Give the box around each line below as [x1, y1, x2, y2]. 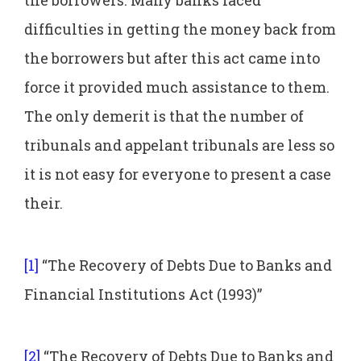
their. [24, 193, 63, 213]
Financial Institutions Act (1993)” [24, 284, 262, 304]
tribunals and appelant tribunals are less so [24, 135, 334, 155]
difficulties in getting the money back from [24, 19, 336, 39]
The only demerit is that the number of [24, 106, 304, 126]
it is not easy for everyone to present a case [24, 164, 331, 184]
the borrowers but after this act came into [24, 48, 320, 68]
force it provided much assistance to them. [24, 77, 330, 97]
